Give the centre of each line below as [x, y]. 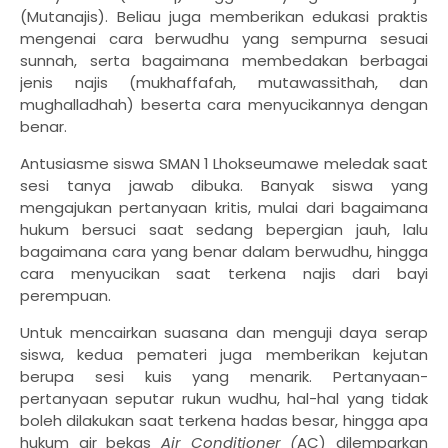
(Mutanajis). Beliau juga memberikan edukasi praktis [224, 16]
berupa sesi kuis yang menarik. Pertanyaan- [224, 376]
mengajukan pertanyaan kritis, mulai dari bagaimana [224, 207]
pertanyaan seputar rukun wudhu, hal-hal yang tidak [224, 398]
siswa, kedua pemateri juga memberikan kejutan [224, 354]
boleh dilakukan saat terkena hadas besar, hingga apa [224, 420]
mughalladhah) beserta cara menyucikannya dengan [224, 104]
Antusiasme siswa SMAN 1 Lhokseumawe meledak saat [224, 163]
